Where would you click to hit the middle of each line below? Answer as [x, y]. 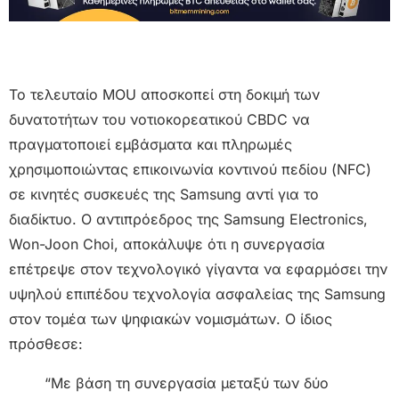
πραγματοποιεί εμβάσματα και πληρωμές [151, 144]
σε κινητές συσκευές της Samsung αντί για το [164, 194]
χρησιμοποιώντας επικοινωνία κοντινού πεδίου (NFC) [190, 169]
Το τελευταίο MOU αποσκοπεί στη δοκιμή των [164, 94]
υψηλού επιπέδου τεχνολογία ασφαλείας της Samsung [197, 293]
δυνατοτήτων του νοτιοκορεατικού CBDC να [159, 119]
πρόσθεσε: [46, 343]
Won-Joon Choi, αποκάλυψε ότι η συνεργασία [167, 244]
